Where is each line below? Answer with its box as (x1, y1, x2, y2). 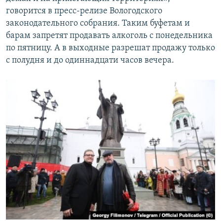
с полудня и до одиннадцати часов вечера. (6, 56, 174, 66)
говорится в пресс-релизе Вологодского (6, 6, 162, 16)
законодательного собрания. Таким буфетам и (6, 19, 190, 29)
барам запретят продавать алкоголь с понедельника (6, 31, 213, 41)
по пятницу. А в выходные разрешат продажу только (6, 43, 215, 53)
